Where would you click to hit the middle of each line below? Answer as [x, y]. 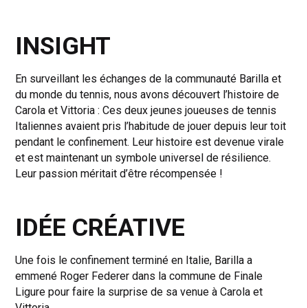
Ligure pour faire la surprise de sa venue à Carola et [139, 291]
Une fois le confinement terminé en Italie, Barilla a [134, 260]
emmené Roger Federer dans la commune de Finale [139, 276]
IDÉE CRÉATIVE [100, 227]
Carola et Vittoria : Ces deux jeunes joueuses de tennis [146, 110]
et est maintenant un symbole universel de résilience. [143, 157]
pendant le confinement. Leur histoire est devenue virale [150, 142]
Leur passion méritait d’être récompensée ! [119, 173]
